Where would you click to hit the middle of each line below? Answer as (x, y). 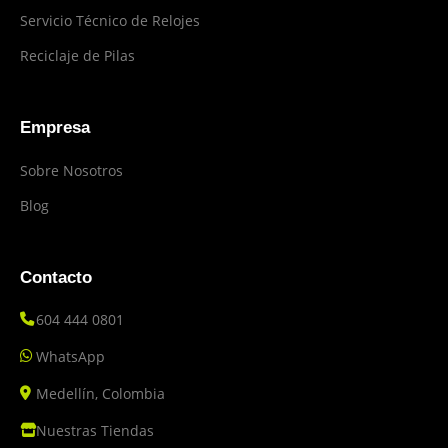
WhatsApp (70, 356)
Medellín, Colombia (100, 393)
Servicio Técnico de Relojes (110, 20)
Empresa (55, 127)
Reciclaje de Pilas (77, 55)
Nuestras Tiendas (95, 430)
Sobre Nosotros (71, 170)
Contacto (56, 277)
